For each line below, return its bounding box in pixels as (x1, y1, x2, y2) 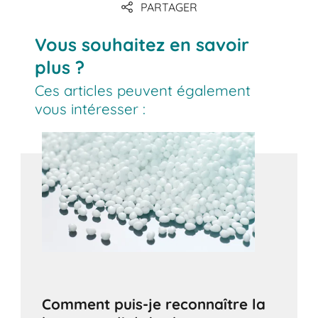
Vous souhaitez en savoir (35, 33, 250, 55)
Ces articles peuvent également (35, 81, 251, 100)
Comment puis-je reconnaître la (42, 294, 266, 313)
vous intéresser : (35, 99, 146, 119)
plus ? (35, 55, 85, 78)
